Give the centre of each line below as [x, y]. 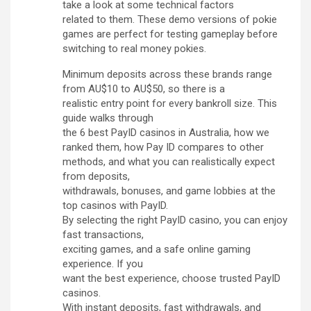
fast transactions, [103, 235]
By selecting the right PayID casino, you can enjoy [175, 220]
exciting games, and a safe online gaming [157, 250]
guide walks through [108, 118]
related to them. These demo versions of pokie [170, 20]
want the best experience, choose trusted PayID [171, 279]
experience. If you [103, 264]
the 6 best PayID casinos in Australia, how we [166, 133]
